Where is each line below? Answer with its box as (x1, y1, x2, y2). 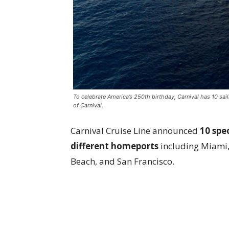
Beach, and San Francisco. (71, 155, 174, 168)
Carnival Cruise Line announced (71, 125, 200, 137)
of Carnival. (73, 102, 103, 109)
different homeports (71, 140, 158, 152)
